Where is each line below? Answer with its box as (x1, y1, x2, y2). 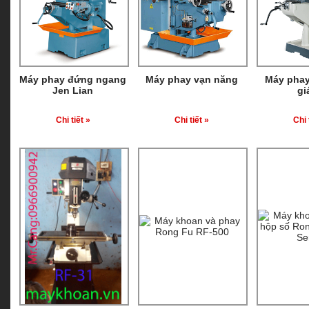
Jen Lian (52, 85, 93, 96)
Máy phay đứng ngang (19, 74, 126, 85)
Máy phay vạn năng (145, 74, 238, 85)
